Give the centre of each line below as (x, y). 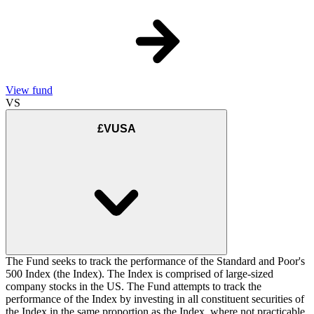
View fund (29, 90)
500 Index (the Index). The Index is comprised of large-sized (139, 274)
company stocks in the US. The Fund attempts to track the (134, 287)
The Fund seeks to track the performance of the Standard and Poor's (155, 261)
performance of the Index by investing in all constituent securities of (155, 299)
